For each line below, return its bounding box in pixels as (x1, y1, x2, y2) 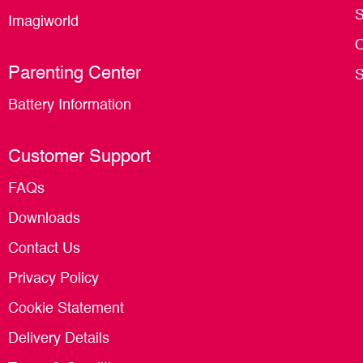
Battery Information (8, 98, 131, 113)
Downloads (8, 211, 80, 227)
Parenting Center (8, 65, 141, 83)
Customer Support (8, 148, 151, 167)
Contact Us (8, 241, 80, 257)
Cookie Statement (8, 301, 124, 317)
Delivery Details (8, 331, 109, 347)
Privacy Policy (8, 271, 99, 287)
